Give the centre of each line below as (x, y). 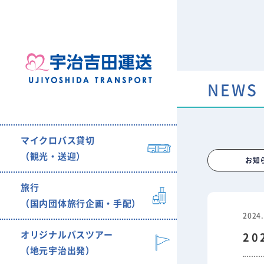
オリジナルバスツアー (67, 235)
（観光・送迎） (53, 156)
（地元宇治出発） (58, 250)
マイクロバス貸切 (58, 140)
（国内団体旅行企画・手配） (81, 203)
